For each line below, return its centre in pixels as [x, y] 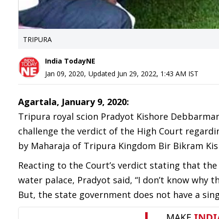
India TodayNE [70, 61]
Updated [103, 74]
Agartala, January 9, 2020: [74, 102]
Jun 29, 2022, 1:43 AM [152, 74]
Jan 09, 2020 [65, 74]
